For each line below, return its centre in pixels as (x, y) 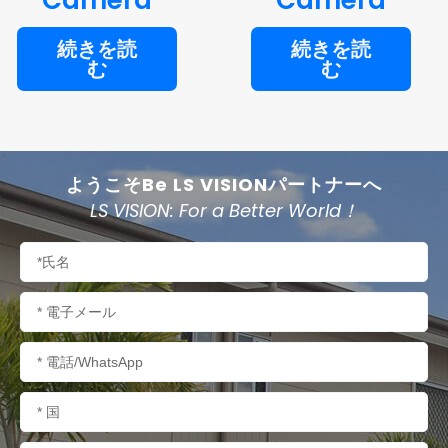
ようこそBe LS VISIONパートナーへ (224, 184)
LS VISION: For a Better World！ (224, 210)
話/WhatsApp (68, 370)
